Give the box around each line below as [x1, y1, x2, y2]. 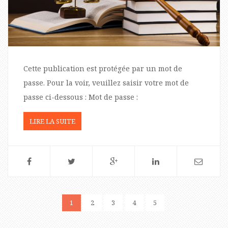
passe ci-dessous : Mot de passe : [23, 92, 138, 102]
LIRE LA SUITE [30, 117, 75, 126]
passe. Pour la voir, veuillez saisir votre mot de [23, 78, 189, 88]
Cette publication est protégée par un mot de [23, 64, 182, 74]
